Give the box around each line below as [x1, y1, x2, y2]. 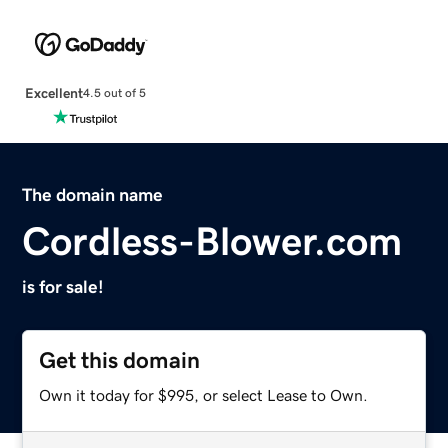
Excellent [24, 85, 83, 100]
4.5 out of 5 [82, 87, 146, 100]
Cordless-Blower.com [22, 220, 403, 261]
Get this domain [39, 348, 201, 372]
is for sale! [22, 277, 105, 296]
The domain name [22, 185, 164, 204]
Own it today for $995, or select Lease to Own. [39, 386, 369, 403]
